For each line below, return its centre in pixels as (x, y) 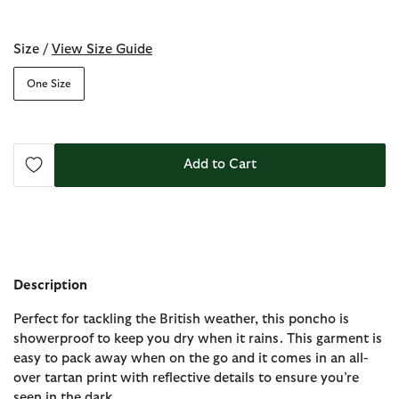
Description (50, 285)
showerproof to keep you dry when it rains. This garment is (198, 338)
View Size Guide (102, 49)
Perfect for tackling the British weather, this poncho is (181, 319)
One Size (49, 83)
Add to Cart (220, 165)
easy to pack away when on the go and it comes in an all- (191, 358)
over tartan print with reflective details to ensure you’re (186, 378)
